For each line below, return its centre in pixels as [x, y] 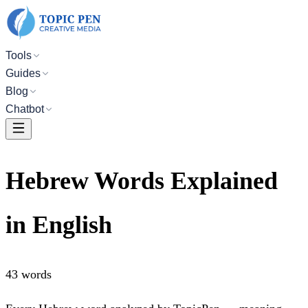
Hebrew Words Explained [142, 181]
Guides [23, 73]
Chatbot [25, 109]
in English [59, 225]
